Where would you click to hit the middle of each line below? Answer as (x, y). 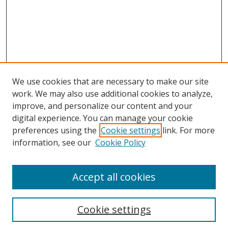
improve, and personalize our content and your (102, 106)
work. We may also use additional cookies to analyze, (112, 94)
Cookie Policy (120, 142)
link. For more (188, 130)
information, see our (52, 142)
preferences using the (54, 130)
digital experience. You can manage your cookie (103, 118)
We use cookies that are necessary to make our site (110, 81)
